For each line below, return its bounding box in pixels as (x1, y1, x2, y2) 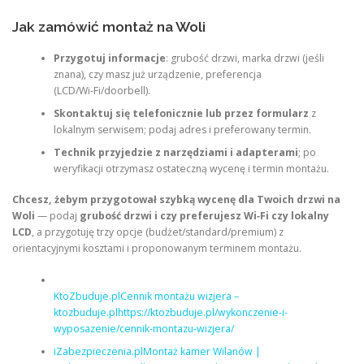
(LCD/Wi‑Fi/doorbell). (53, 83, 150, 97)
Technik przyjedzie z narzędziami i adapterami (53, 145, 298, 159)
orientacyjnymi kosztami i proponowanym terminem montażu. (12, 241, 301, 256)
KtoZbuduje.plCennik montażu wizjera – (53, 288, 239, 303)
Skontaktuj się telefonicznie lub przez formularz (53, 106, 309, 120)
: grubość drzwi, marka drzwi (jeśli (165, 50, 324, 65)
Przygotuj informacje (53, 50, 166, 65)
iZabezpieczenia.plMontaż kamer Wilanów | (53, 344, 261, 358)
